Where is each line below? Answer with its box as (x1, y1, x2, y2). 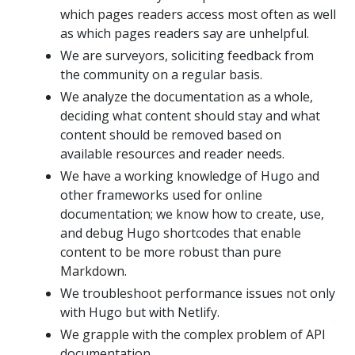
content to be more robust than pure (60, 242, 281, 261)
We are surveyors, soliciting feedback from (60, 46, 314, 64)
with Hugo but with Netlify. (60, 303, 219, 321)
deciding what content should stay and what (60, 106, 320, 124)
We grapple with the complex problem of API (60, 325, 326, 343)
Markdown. (60, 261, 127, 280)
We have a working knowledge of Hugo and (60, 166, 319, 185)
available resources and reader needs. (60, 144, 284, 162)
